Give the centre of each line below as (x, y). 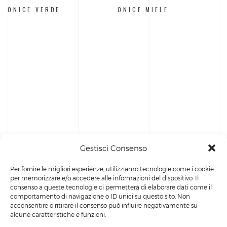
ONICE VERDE (34, 10)
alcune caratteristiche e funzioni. (58, 214)
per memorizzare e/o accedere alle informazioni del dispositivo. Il (104, 178)
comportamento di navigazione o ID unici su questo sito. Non (100, 196)
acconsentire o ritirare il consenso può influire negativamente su (104, 205)
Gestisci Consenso (113, 148)
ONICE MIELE (143, 10)
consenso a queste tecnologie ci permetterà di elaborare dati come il (111, 187)
